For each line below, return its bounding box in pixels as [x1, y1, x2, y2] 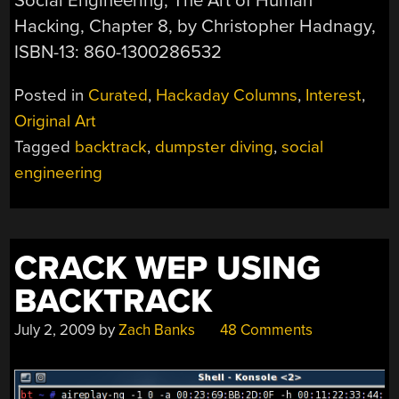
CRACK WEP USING [14, 248, 322, 289]
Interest [305, 85, 362, 106]
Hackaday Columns [156, 85, 298, 106]
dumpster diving [155, 137, 274, 158]
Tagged [14, 137, 76, 158]
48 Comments [216, 321, 313, 340]
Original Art [14, 111, 97, 132]
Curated [88, 85, 149, 106]
